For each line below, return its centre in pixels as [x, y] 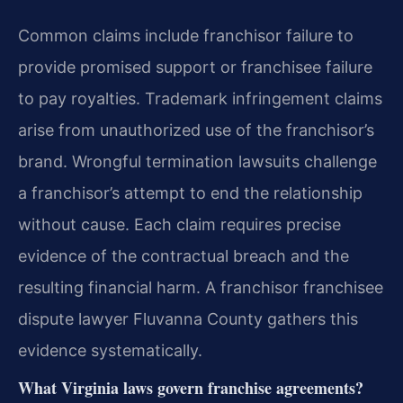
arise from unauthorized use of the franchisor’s [196, 130]
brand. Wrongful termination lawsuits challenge [197, 161]
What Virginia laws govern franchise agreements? [191, 388]
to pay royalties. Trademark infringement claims [200, 98]
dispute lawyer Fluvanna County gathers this [188, 318]
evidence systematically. [110, 350]
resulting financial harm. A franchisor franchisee [201, 287]
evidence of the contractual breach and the [184, 255]
